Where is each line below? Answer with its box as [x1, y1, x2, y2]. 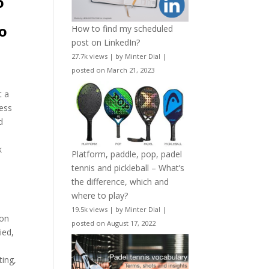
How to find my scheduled [71, 23, 174, 35]
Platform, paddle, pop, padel [71, 148, 183, 160]
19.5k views [71, 204, 108, 214]
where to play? [71, 189, 128, 201]
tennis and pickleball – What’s [71, 162, 185, 174]
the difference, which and [71, 175, 169, 187]
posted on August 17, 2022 [71, 218, 156, 228]
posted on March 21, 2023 [71, 65, 155, 75]
